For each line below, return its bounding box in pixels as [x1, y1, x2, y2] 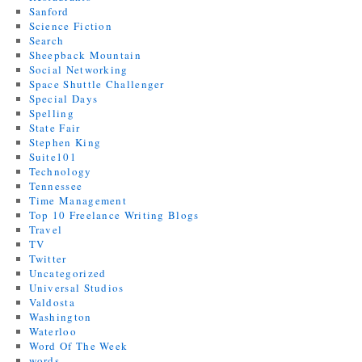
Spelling [28, 105, 74, 120]
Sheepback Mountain [28, 47, 141, 62]
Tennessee [28, 178, 83, 193]
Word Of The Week [28, 338, 128, 353]
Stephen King [28, 134, 102, 149]
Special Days [28, 90, 99, 106]
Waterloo [28, 323, 77, 339]
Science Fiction [28, 18, 113, 33]
